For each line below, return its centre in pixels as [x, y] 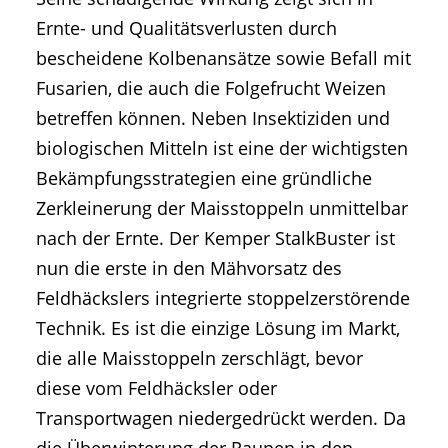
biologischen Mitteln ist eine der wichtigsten [222, 148]
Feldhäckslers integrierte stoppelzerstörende [223, 298]
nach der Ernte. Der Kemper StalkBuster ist [215, 238]
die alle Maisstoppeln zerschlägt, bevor [199, 358]
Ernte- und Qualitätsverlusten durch [186, 28]
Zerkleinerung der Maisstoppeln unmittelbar [222, 208]
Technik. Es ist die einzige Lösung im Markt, [218, 328]
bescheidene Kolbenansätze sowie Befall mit [223, 58]
